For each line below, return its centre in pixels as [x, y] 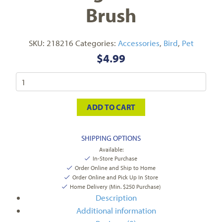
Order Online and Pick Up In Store [115, 177]
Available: [111, 150]
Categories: [96, 43]
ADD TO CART [111, 107]
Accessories [139, 43]
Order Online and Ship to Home [115, 168]
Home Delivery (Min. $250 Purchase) [115, 187]
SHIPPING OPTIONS [111, 138]
